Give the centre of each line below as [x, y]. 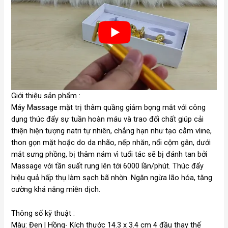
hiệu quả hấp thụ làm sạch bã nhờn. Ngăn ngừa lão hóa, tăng [112, 178]
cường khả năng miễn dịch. [56, 190]
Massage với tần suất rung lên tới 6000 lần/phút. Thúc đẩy [108, 166]
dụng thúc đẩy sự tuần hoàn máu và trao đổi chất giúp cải [108, 119]
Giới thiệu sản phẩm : [46, 96]
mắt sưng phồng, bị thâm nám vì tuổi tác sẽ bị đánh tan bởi [109, 154]
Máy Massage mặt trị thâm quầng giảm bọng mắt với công [109, 108]
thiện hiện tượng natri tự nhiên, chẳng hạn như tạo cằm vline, [112, 131]
